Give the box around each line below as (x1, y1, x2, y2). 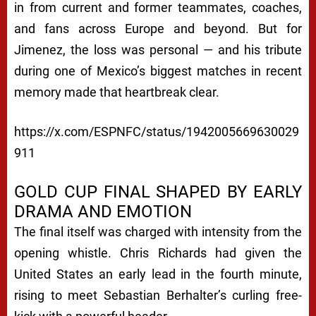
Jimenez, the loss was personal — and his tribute (14, 42, 302, 57)
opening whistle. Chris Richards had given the (14, 245, 302, 260)
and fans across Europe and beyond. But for (14, 20, 302, 36)
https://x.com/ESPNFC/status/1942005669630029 (14, 123, 299, 139)
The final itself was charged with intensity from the (14, 224, 302, 239)
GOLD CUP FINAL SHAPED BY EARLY (14, 181, 302, 202)
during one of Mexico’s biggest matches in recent (14, 63, 302, 78)
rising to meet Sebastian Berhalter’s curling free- (14, 287, 302, 303)
